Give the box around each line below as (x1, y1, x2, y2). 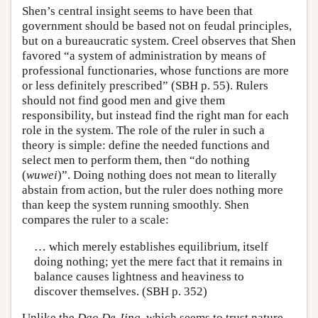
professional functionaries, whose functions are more (22, 64, 289, 78)
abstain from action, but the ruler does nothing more (22, 183, 283, 197)
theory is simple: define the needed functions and (22, 138, 270, 153)
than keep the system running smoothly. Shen (22, 198, 249, 212)
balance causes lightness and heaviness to (33, 269, 244, 283)
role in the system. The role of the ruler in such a (22, 124, 265, 138)
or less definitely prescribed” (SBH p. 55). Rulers (22, 79, 268, 93)
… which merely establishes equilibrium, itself (33, 239, 268, 253)
